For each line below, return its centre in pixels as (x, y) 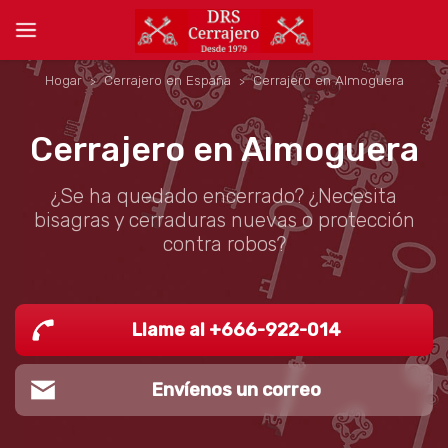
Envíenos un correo (236, 389)
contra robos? (224, 244)
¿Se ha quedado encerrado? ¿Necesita (224, 196)
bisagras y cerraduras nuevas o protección (224, 220)
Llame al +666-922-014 (236, 329)
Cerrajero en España (167, 80)
